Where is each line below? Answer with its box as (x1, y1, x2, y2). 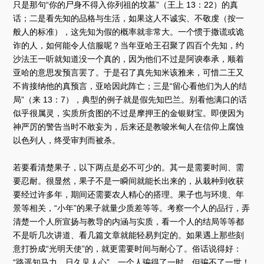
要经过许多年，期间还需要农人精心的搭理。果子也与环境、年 (13, 189, 245, 199)
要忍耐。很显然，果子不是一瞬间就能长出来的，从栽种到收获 (13, 176, 245, 186)
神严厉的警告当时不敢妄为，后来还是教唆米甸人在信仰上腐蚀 (13, 121, 245, 131)
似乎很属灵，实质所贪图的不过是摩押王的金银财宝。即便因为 (13, 108, 245, 118)
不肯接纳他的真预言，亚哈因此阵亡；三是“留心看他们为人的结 (13, 81, 247, 91)
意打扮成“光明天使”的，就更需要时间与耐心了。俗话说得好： (13, 243, 242, 253)
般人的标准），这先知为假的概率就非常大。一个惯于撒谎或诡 (13, 27, 245, 37)
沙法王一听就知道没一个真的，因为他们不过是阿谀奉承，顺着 (13, 54, 245, 64)
